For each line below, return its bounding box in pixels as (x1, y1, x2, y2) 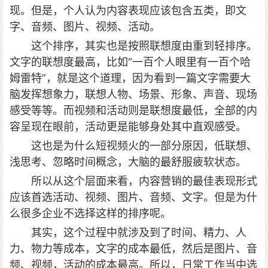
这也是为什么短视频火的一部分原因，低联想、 (31, 139, 257, 153)
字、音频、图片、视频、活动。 (10, 20, 160, 33)
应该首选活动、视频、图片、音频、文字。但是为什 (10, 191, 257, 204)
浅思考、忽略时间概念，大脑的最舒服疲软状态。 (10, 156, 246, 169)
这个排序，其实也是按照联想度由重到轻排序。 (31, 39, 257, 53)
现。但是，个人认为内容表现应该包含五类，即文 (10, 4, 246, 17)
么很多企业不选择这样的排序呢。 (10, 207, 171, 220)
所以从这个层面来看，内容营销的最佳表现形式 (31, 175, 257, 188)
